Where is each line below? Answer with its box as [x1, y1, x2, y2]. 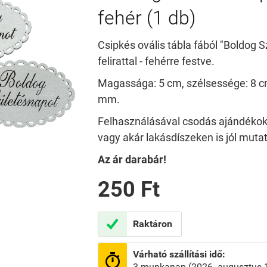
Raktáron [132, 218, 172, 229]
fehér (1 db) [97, 7, 195, 29]
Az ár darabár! [97, 153, 166, 166]
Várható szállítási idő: [132, 249, 225, 260]
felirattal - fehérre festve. [97, 55, 215, 67]
